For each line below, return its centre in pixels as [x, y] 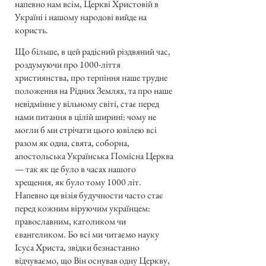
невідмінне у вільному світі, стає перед [87, 103]
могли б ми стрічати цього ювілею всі [86, 129]
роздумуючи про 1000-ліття [68, 64]
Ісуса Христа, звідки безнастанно [77, 247]
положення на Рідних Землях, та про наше [94, 90]
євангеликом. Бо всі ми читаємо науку [87, 234]
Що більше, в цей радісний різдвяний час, [93, 51]
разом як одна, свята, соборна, [72, 142]
